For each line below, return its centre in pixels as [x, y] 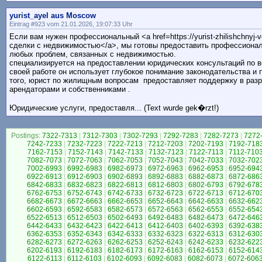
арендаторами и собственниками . [70, 89]
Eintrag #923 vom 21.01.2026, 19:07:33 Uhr [71, 24]
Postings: [26, 136]
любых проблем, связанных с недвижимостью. [93, 54]
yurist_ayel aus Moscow [53, 16]
